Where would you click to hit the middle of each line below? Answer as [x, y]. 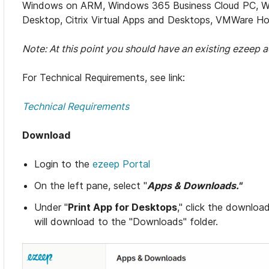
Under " [51, 207]
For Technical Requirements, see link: [104, 77]
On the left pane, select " [91, 186]
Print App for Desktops [123, 207]
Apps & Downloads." [195, 186]
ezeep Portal [122, 164]
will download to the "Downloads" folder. [126, 222]
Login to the [64, 164]
